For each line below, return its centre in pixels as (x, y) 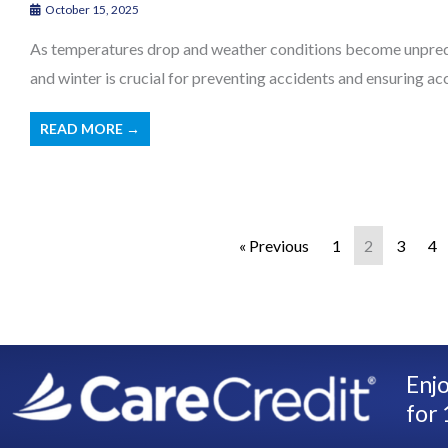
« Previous (273, 246)
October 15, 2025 (91, 10)
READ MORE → (90, 129)
